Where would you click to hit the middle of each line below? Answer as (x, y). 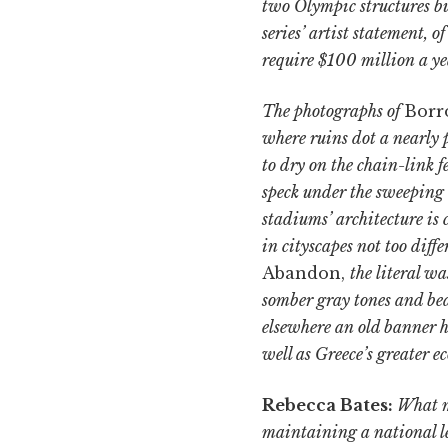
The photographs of (333, 111)
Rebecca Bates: (327, 405)
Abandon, (306, 273)
